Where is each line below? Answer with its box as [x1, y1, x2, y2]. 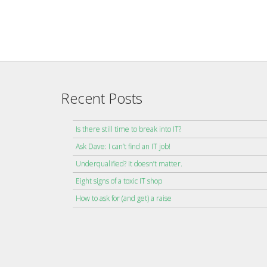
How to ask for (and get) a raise [76, 193, 172, 204]
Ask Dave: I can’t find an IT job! [76, 141, 170, 152]
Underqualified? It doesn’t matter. [76, 159, 182, 169]
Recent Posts [61, 88, 142, 108]
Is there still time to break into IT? [76, 124, 181, 135]
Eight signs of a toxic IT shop [76, 176, 162, 187]
